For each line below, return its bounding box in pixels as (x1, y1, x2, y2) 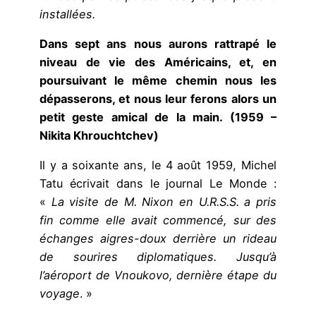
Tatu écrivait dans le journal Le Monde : (39, 176, 276, 191)
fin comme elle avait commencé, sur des (39, 213, 276, 228)
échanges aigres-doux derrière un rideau (39, 231, 276, 246)
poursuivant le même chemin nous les (39, 73, 276, 87)
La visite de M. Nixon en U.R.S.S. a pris (51, 195, 277, 209)
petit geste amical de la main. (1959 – (39, 109, 276, 124)
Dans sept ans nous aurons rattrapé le (39, 36, 276, 51)
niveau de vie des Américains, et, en (39, 54, 276, 69)
